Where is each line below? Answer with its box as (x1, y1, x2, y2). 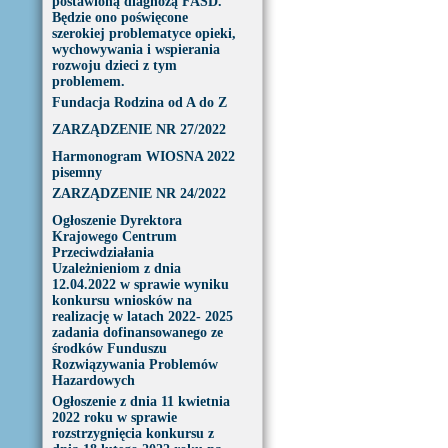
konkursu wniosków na (51, 293, 192, 308)
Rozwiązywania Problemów (51, 357, 218, 372)
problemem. (51, 74, 125, 89)
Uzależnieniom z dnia (51, 261, 181, 276)
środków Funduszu (51, 341, 167, 356)
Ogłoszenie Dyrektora (51, 213, 182, 228)
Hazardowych (51, 373, 135, 388)
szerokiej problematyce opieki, (51, 26, 236, 41)
